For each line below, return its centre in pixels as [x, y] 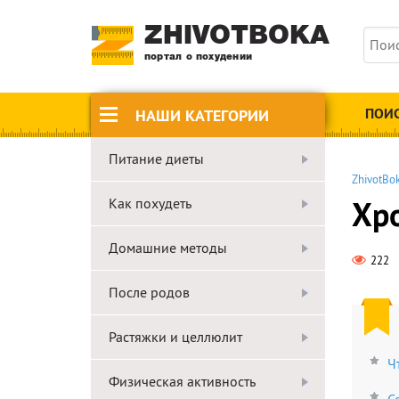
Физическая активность [182, 381]
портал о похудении [198, 57]
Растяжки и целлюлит [175, 337]
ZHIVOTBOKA [237, 37]
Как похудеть [150, 203]
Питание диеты [156, 159]
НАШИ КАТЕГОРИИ [202, 115]
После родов [149, 292]
